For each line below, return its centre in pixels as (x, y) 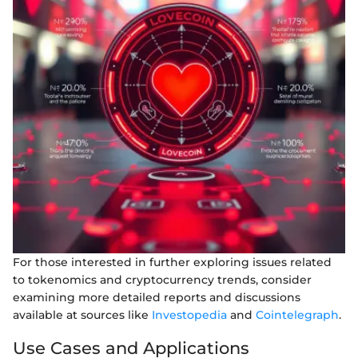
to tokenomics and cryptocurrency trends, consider (162, 279)
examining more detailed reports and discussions (157, 297)
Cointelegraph (297, 314)
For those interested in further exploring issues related (172, 262)
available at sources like (82, 314)
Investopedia (189, 314)
